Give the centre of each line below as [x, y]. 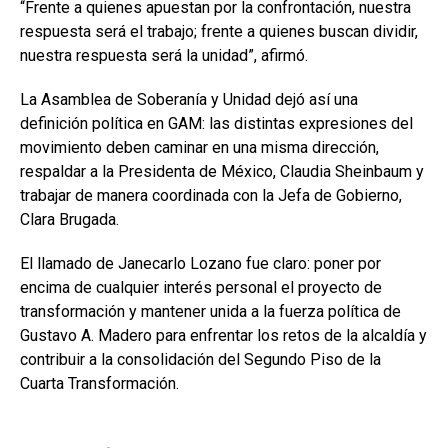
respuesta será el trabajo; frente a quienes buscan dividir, [219, 32]
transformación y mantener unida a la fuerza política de [210, 312]
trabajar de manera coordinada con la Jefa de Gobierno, [211, 196]
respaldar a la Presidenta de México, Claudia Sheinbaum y [222, 172]
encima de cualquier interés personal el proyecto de [201, 288]
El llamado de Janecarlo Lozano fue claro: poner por [200, 264]
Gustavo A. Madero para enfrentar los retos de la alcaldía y [223, 336]
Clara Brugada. [69, 220]
